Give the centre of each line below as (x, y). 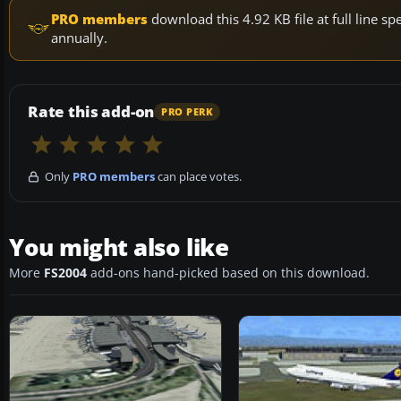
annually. (79, 38)
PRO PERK (188, 111)
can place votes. (198, 177)
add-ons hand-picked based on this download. (228, 273)
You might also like (119, 247)
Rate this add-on (91, 112)
